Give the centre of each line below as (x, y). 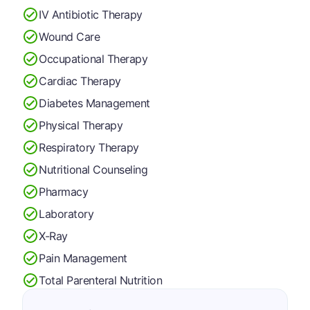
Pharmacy (64, 191)
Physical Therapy (81, 125)
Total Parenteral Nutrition (101, 280)
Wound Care (70, 36)
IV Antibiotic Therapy (91, 14)
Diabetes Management (94, 103)
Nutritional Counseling (93, 169)
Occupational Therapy (93, 58)
